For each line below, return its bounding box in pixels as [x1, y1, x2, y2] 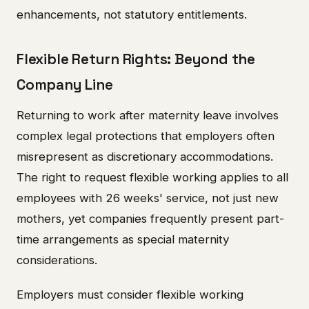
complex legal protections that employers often [17, 128, 275, 143]
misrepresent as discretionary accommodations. [17, 149, 273, 163]
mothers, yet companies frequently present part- [17, 211, 284, 226]
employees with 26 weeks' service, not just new [17, 190, 279, 205]
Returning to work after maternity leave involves [17, 108, 279, 122]
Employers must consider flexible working [17, 287, 243, 301]
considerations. [17, 252, 97, 267]
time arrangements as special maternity [17, 232, 229, 246]
